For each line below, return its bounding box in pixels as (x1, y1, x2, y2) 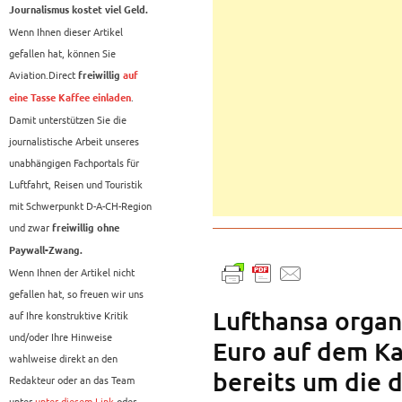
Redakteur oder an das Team (9, 372, 135, 388)
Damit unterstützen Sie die (9, 112, 127, 127)
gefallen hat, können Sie (9, 46, 116, 61)
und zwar (9, 220, 52, 235)
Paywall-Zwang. (9, 245, 83, 257)
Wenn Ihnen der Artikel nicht (9, 265, 135, 280)
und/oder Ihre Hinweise (9, 329, 112, 345)
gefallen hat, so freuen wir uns (9, 286, 144, 301)
